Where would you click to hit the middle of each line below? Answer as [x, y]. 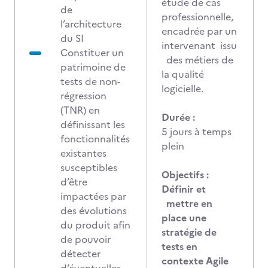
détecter [80, 254]
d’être [74, 182]
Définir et [184, 189]
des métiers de [197, 60]
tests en [179, 246]
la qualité [183, 74]
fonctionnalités [95, 139]
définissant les [93, 124]
